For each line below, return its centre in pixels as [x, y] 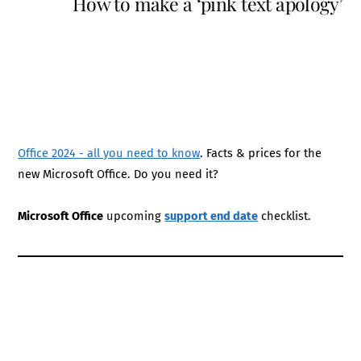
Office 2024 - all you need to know [109, 153]
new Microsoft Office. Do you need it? [118, 174]
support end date [212, 216]
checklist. [285, 216]
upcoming [134, 216]
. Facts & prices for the [261, 153]
